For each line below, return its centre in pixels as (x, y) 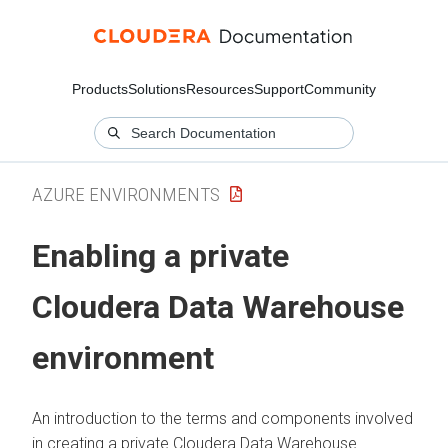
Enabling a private (160, 256)
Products (100, 89)
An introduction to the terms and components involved (222, 418)
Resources (220, 89)
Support (279, 89)
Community (340, 89)
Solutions (157, 89)
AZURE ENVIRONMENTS (126, 194)
